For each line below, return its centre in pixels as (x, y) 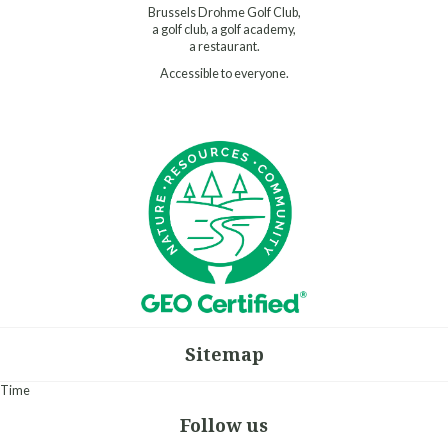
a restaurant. (224, 46)
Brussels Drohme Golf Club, (224, 12)
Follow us (224, 424)
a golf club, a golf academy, (224, 29)
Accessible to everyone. (224, 73)
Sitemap (224, 353)
